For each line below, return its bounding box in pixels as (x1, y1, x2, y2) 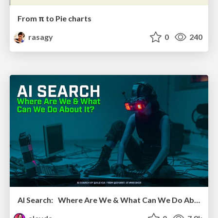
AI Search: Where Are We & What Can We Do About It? (194, 195, 200, 204)
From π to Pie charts (18, 14, 91, 23)
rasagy (27, 32, 54, 42)
